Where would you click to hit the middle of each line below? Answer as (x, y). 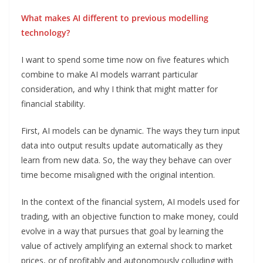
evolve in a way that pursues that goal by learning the (122, 231)
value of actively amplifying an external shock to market (127, 245)
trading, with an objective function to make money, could (130, 216)
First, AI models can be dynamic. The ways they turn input (131, 130)
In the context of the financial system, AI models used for (130, 201)
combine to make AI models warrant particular (109, 74)
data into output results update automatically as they (122, 145)
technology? (45, 32)
